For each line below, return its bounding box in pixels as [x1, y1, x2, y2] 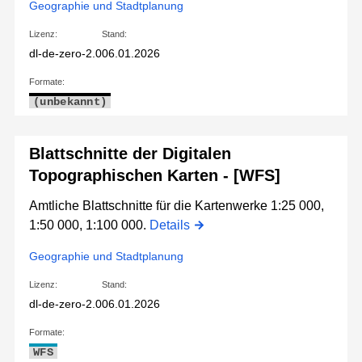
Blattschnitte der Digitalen [29, 145, 231, 163]
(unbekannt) [33, 95, 107, 109]
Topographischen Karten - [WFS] [29, 166, 280, 185]
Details [149, 218, 190, 233]
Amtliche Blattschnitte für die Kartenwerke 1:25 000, [29, 199, 324, 213]
